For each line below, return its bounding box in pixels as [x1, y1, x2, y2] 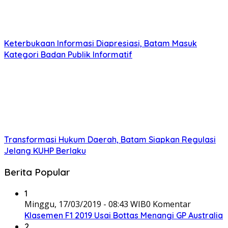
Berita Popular [4, 165, 70, 178]
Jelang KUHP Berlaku [4, 146, 86, 156]
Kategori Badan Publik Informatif [4, 49, 132, 60]
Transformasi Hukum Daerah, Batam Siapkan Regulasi [4, 134, 216, 145]
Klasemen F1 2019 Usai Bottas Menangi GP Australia [24, 210, 223, 220]
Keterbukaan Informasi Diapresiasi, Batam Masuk [4, 38, 197, 49]
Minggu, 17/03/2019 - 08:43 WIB [24, 198, 146, 210]
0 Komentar [146, 198, 191, 210]
